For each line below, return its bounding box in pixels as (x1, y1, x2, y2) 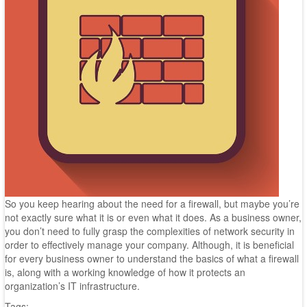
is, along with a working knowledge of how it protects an (4, 265, 245, 279)
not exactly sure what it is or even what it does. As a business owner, (4, 210, 302, 224)
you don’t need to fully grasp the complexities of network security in (4, 224, 295, 238)
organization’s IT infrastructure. (4, 279, 140, 293)
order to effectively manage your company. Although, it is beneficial (4, 238, 294, 251)
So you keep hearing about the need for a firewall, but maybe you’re (4, 197, 299, 210)
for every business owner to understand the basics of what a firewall (4, 251, 299, 265)
